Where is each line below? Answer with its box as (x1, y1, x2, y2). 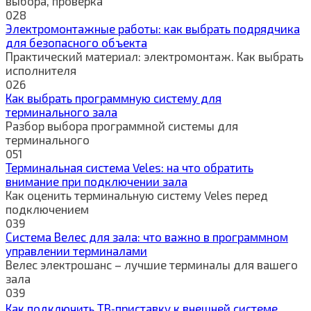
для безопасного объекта (6, 35, 147, 49)
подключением (6, 201, 89, 216)
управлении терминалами (6, 243, 147, 258)
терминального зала (6, 104, 117, 119)
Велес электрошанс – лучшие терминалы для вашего (6, 257, 298, 271)
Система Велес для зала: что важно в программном (6, 229, 288, 244)
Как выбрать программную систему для (6, 90, 221, 105)
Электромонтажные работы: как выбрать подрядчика (6, 21, 300, 35)
